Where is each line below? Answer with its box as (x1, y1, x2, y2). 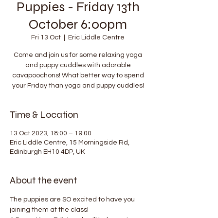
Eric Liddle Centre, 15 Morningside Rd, (10, 139, 129, 146)
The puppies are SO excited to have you (10, 196, 136, 203)
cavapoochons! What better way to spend (12, 72, 144, 79)
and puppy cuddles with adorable (25, 61, 131, 69)
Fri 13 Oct (31, 34, 61, 41)
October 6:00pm (29, 16, 127, 33)
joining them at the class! (10, 206, 89, 213)
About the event (10, 174, 77, 186)
